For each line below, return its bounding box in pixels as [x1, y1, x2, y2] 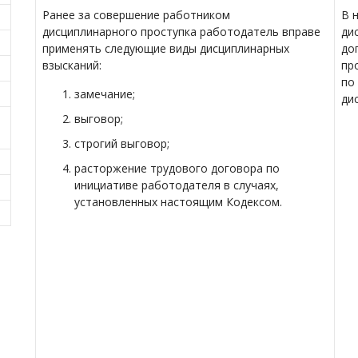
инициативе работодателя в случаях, [74, 177, 279, 193]
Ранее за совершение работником [42, 7, 230, 22]
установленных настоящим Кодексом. [74, 194, 282, 209]
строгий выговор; [74, 136, 169, 151]
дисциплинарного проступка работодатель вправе [42, 24, 320, 39]
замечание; [74, 86, 135, 101]
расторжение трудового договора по [74, 161, 280, 176]
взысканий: [42, 58, 101, 73]
